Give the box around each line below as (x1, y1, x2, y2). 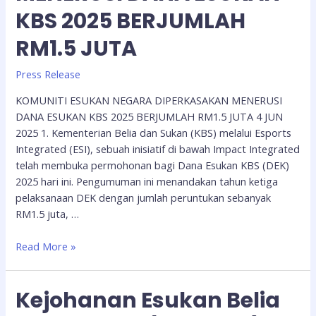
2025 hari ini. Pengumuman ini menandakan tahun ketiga (16, 174, 279, 189)
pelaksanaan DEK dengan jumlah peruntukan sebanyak (16, 190, 272, 205)
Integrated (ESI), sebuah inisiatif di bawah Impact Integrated (16, 142, 300, 157)
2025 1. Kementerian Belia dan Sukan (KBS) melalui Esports (16, 126, 292, 140)
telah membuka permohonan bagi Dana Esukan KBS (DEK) (16, 158, 290, 173)
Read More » (16, 239, 77, 254)
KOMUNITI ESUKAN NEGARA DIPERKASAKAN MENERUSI (16, 93, 283, 108)
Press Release (16, 67, 81, 82)
